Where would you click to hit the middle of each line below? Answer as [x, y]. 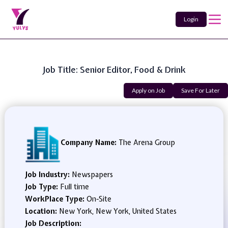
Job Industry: [48, 175]
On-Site [99, 199]
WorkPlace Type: [55, 199]
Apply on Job [148, 90]
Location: [42, 211]
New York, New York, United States [118, 211]
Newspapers [92, 175]
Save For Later [201, 90]
